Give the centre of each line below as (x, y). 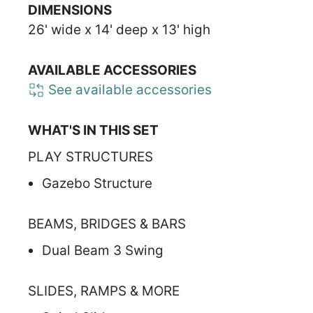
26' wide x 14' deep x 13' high (119, 29)
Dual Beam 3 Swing (103, 250)
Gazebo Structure (97, 183)
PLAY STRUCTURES (90, 156)
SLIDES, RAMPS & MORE (104, 291)
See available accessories (128, 89)
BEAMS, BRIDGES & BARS (107, 224)
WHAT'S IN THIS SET (93, 130)
